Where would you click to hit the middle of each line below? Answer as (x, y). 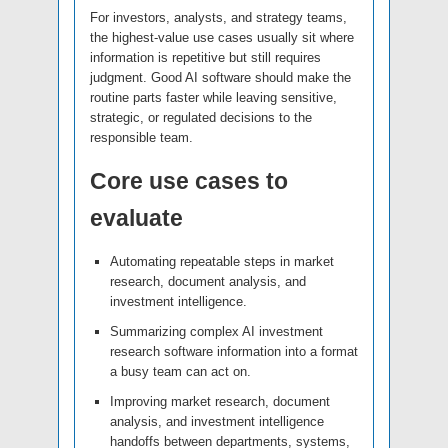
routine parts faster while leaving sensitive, (213, 98)
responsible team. (141, 138)
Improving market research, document (220, 402)
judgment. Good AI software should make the (220, 78)
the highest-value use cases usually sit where (222, 38)
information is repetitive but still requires (205, 58)
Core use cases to (189, 181)
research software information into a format (234, 352)
